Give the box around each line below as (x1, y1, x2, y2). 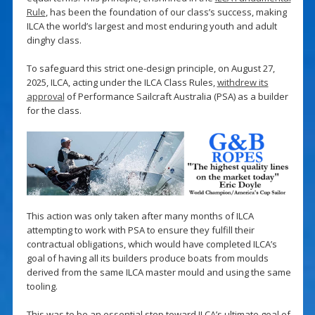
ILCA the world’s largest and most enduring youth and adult (26, 19, 277, 32)
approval (26, 89, 65, 103)
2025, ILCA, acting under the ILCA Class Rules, (26, 75, 217, 89)
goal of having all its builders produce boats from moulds (26, 252, 269, 265)
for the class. (26, 103, 82, 117)
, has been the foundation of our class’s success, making (45, 5, 287, 18)
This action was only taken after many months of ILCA (26, 210, 254, 223)
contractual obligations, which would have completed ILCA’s (26, 238, 277, 251)
